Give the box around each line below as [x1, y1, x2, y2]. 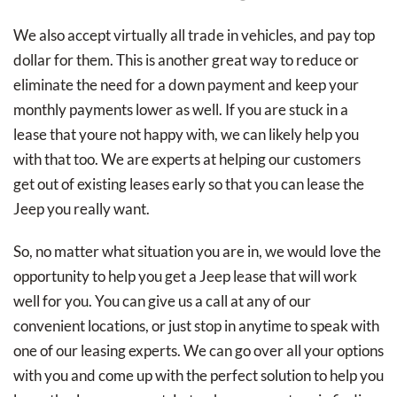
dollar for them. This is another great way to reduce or [13, 51, 359, 70]
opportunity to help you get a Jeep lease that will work [13, 267, 357, 286]
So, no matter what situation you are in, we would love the [13, 242, 381, 261]
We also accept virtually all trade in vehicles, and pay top [13, 26, 375, 45]
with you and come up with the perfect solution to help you [13, 366, 384, 385]
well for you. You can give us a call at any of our [13, 292, 311, 311]
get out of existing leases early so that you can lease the [13, 175, 364, 194]
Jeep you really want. [13, 199, 150, 219]
